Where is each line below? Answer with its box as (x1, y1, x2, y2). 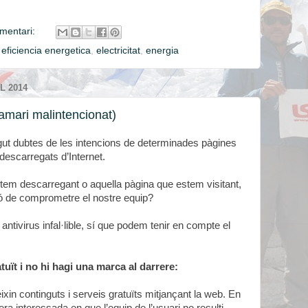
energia (146, 45, 179, 56)
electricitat (96, 45, 140, 56)
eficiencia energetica (1, 45, 91, 56)
